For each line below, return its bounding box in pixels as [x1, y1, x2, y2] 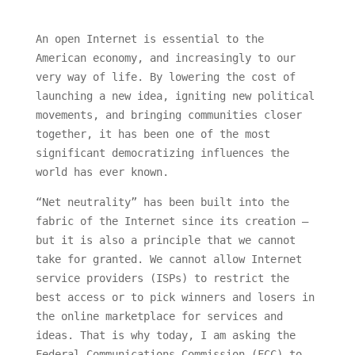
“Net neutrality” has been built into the [35, 196, 289, 209]
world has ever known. [35, 166, 169, 179]
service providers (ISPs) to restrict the [35, 272, 289, 285]
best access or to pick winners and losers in [35, 291, 315, 304]
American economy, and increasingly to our [35, 52, 296, 65]
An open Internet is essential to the [35, 32, 264, 46]
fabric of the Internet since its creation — [35, 215, 308, 228]
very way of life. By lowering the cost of [35, 71, 296, 84]
